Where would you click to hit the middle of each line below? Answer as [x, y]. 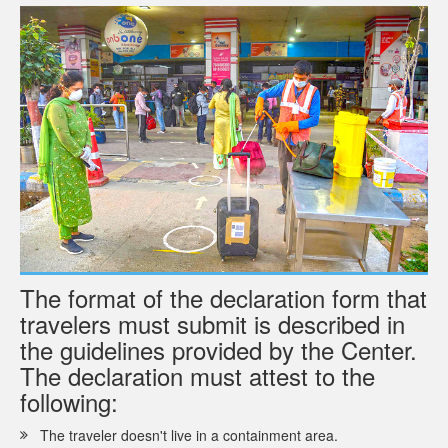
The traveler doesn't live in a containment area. [189, 435]
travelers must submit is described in [212, 324]
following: [69, 402]
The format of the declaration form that [223, 298]
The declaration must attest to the [197, 376]
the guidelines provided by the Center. [218, 350]
